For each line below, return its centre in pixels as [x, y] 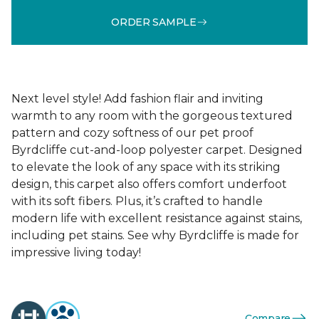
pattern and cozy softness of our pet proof [132, 133]
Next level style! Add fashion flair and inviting [137, 99]
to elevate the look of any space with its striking [146, 167]
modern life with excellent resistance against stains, [157, 218]
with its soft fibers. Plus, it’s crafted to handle [137, 201]
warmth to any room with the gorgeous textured [152, 116]
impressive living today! [76, 252]
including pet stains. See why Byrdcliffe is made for [155, 235]
